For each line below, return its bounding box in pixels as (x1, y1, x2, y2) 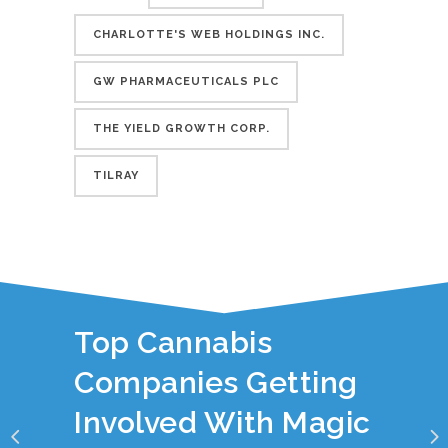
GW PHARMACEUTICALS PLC (93, 75, 279, 88)
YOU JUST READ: (74, 297, 195, 320)
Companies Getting (74, 364, 358, 400)
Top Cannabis (74, 324, 272, 360)
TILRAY (93, 169, 139, 182)
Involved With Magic (74, 404, 371, 440)
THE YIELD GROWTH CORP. (93, 122, 270, 135)
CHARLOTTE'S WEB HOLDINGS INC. (93, 28, 325, 41)
